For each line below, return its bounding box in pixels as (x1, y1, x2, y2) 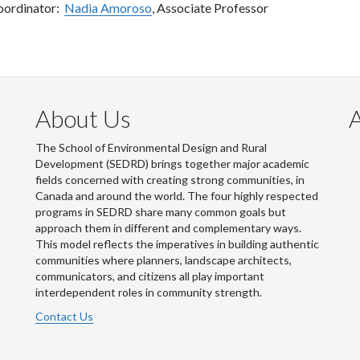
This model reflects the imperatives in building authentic (35, 237, 319, 251)
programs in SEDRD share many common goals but (35, 205, 286, 219)
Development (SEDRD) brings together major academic (35, 157, 309, 170)
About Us (35, 104, 131, 133)
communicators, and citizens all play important (35, 269, 264, 283)
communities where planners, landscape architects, (35, 253, 292, 267)
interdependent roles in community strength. (35, 285, 262, 299)
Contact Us (35, 309, 93, 323)
